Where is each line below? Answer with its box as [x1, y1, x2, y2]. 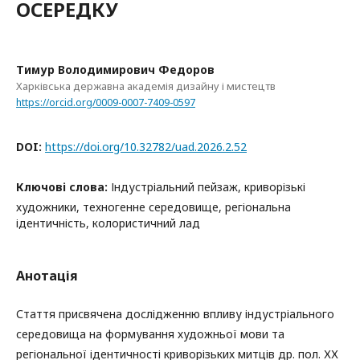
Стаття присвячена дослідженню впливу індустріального [16, 305, 334, 321]
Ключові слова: [16, 178, 111, 194]
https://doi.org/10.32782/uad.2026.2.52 [45, 138, 247, 154]
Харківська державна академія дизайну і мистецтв [16, 79, 276, 93]
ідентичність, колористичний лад [16, 215, 200, 231]
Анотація [16, 266, 78, 284]
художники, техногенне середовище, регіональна [16, 198, 291, 215]
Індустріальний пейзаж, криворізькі [111, 178, 305, 194]
